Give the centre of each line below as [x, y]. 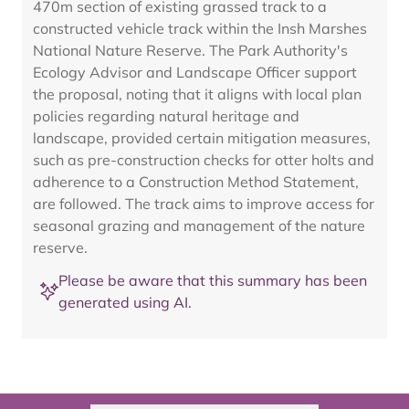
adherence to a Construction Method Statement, [196, 182]
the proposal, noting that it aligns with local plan [197, 94]
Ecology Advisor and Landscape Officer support [195, 72]
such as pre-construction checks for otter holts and [204, 160]
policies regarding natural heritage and [166, 116]
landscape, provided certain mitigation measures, [202, 138]
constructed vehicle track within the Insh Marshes [200, 28]
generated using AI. [125, 302]
